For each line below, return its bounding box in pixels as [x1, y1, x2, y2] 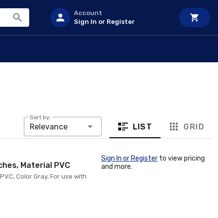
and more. [101, 163, 132, 171]
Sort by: [29, 114, 51, 121]
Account [74, 9, 102, 17]
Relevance [29, 122, 68, 131]
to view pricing [158, 154, 205, 163]
